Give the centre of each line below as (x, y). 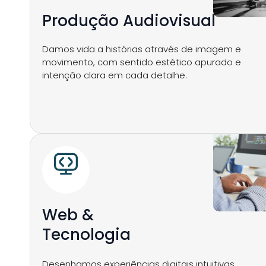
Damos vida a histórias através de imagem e (142, 49)
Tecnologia (86, 235)
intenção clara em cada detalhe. (115, 75)
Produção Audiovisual (129, 21)
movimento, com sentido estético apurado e (142, 62)
